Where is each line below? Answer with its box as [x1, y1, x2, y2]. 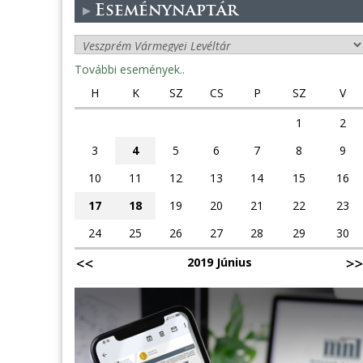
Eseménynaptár [95, 3, 238, 19]
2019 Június [186, 254, 252, 270]
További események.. [75, 62, 185, 77]
